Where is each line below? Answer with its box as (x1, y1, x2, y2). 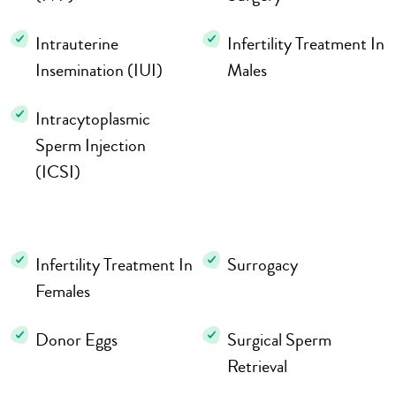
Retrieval (227, 354, 287, 380)
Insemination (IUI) (35, 57, 163, 84)
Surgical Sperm (227, 327, 331, 354)
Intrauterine (35, 31, 118, 57)
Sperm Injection (35, 133, 146, 159)
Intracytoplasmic (35, 106, 150, 133)
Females (35, 278, 90, 305)
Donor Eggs (35, 327, 118, 354)
